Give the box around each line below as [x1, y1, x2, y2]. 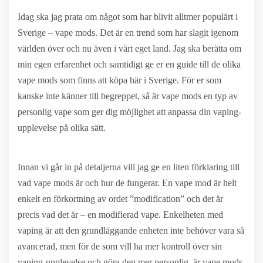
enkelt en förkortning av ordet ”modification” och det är [18, 194, 223, 204]
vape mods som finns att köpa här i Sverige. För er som [18, 75, 221, 85]
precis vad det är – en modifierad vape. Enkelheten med [18, 210, 223, 220]
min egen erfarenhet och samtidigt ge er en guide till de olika [18, 59, 241, 69]
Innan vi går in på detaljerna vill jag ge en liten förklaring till [18, 162, 240, 172]
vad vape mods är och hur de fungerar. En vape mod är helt [18, 178, 237, 188]
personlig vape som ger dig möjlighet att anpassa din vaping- [18, 107, 241, 117]
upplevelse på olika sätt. [18, 123, 106, 133]
